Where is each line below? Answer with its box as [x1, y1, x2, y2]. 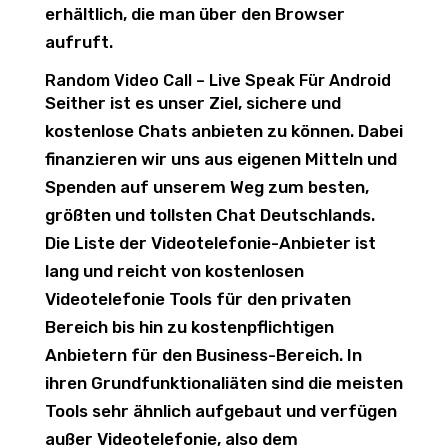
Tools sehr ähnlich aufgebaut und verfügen [44, 401, 397, 421]
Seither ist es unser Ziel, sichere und [44, 93, 341, 113]
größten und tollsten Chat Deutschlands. [44, 205, 375, 225]
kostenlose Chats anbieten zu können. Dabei [44, 121, 403, 141]
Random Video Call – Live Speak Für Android [44, 71, 391, 90]
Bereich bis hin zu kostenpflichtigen [44, 317, 334, 337]
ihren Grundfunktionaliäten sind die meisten [44, 373, 403, 393]
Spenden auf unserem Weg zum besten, [44, 177, 369, 197]
